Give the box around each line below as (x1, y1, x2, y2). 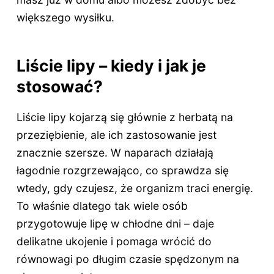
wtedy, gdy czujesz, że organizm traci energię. (16, 181, 253, 194)
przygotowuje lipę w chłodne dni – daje (16, 217, 214, 230)
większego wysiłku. (16, 11, 114, 24)
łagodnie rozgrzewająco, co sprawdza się (16, 163, 229, 177)
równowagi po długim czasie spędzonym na (16, 252, 239, 265)
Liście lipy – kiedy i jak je (16, 56, 206, 76)
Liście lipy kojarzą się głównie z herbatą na (16, 110, 233, 124)
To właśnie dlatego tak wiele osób (16, 199, 188, 212)
